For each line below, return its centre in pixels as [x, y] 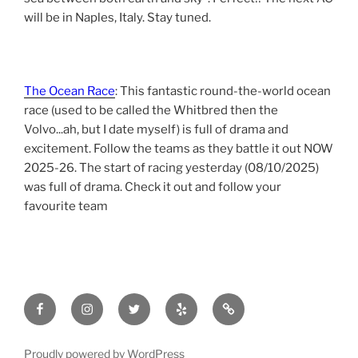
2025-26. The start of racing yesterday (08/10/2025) [171, 167]
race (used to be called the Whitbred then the [151, 110]
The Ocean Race [70, 91]
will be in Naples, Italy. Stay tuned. [117, 18]
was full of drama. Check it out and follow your [153, 187]
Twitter [148, 303]
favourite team [66, 206]
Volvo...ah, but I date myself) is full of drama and [156, 129]
